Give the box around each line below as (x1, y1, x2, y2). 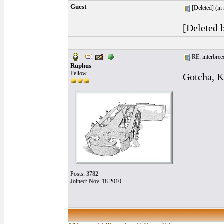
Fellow (70, 70, 87, 77)
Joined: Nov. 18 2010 (70, 178, 121, 185)
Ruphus (70, 62, 91, 69)
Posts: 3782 (70, 170, 98, 177)
